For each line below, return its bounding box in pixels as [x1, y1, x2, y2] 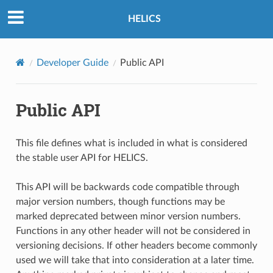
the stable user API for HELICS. [15, 152, 148, 163]
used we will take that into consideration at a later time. [15, 255, 254, 265]
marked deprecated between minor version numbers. [15, 211, 241, 221]
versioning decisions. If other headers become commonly [15, 240, 257, 250]
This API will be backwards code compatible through [15, 182, 239, 192]
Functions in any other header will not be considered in [15, 225, 250, 236]
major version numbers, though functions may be [15, 196, 225, 207]
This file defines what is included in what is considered [15, 138, 247, 148]
